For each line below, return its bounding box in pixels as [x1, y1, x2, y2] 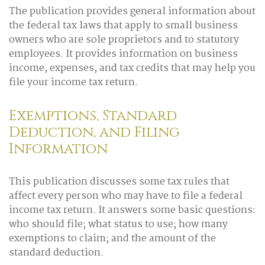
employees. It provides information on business [9, 46, 238, 62]
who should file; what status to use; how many [9, 216, 228, 232]
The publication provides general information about [9, 4, 256, 20]
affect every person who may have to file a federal [9, 188, 243, 204]
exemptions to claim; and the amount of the [9, 231, 216, 247]
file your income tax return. [9, 75, 138, 91]
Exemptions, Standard [9, 106, 177, 125]
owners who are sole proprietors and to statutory [9, 32, 239, 48]
